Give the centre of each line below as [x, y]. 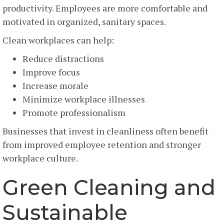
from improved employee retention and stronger [102, 144]
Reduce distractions [63, 58]
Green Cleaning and [109, 187]
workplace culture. [40, 158]
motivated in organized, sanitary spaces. [84, 21]
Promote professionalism [74, 112]
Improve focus [51, 72]
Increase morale [55, 85]
